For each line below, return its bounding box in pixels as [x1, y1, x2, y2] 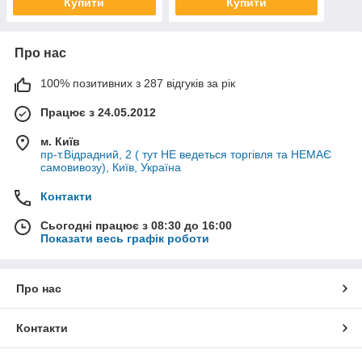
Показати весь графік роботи [40, 231, 209, 245]
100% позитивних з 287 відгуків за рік [40, 76, 235, 90]
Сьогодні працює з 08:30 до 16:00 [40, 218, 232, 232]
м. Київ [40, 134, 80, 148]
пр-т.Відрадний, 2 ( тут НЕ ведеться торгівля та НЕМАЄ [40, 147, 331, 161]
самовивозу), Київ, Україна [40, 160, 181, 174]
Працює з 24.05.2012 [40, 105, 156, 119]
